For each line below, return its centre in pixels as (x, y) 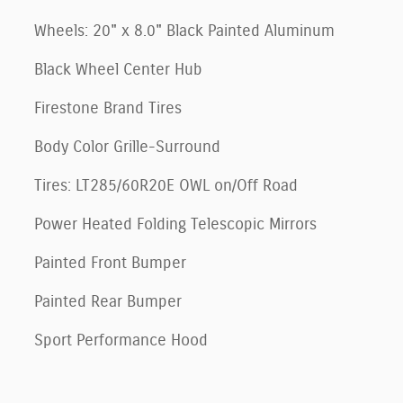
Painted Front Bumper (110, 263)
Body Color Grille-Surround (127, 147)
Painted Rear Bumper (108, 302)
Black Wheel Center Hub (118, 70)
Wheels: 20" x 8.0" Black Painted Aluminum (184, 31)
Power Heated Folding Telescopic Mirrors (175, 224)
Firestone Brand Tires (108, 108)
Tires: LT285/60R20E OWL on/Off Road (166, 186)
